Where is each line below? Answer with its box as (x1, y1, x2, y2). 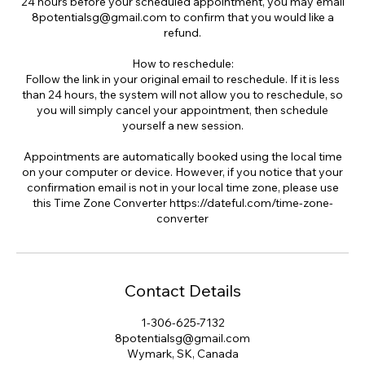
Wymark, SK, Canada (126, 346, 239, 361)
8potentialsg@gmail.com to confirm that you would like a (31, 10, 334, 24)
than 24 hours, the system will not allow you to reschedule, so (22, 87, 343, 102)
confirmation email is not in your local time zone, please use (26, 180, 339, 195)
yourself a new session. (121, 118, 244, 133)
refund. (164, 25, 201, 40)
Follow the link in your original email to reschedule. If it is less (25, 72, 340, 86)
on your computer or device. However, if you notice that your (22, 165, 343, 179)
